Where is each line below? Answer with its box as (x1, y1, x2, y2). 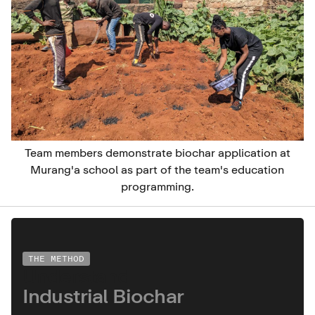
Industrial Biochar (22, 283, 184, 307)
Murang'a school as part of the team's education (30, 162, 285, 176)
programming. (120, 179, 194, 193)
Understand (22, 263, 130, 288)
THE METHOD (28, 252, 84, 264)
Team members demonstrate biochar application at (24, 145, 290, 160)
